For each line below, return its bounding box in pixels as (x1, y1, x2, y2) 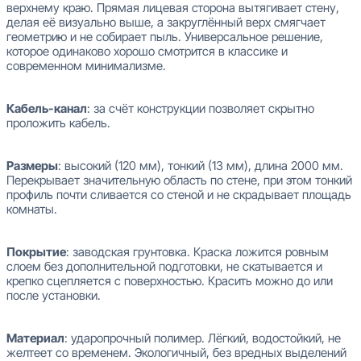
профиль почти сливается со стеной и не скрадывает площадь (6, 187, 351, 203)
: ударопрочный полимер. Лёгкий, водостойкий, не (64, 330, 341, 346)
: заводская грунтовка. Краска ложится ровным (66, 244, 329, 260)
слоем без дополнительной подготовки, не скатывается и (6, 259, 322, 275)
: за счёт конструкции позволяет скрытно (87, 101, 314, 117)
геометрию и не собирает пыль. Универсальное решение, (6, 29, 323, 45)
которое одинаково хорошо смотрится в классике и (6, 44, 288, 60)
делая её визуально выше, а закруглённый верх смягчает (6, 15, 326, 31)
